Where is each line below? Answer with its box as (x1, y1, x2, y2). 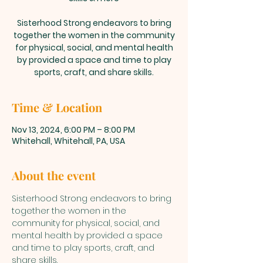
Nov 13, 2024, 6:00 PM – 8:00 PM (12, 124, 135, 136)
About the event (12, 167, 96, 183)
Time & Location (12, 99, 102, 115)
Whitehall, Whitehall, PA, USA (12, 135, 125, 147)
